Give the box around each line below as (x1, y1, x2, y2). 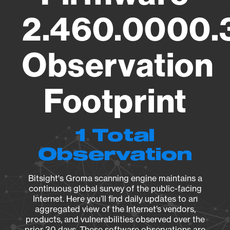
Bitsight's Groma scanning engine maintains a (28, 173, 202, 183)
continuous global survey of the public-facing (28, 183, 202, 194)
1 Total (75, 127, 155, 145)
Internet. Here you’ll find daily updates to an (32, 194, 198, 204)
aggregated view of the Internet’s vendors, (34, 204, 196, 214)
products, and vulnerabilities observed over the (25, 214, 205, 224)
